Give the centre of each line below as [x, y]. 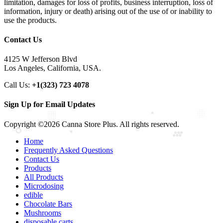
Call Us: [18, 85]
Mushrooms [43, 213]
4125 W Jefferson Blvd [41, 59]
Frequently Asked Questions [68, 150]
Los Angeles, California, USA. [53, 68]
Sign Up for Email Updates [50, 105]
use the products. [30, 20]
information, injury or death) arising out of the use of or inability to [108, 11]
